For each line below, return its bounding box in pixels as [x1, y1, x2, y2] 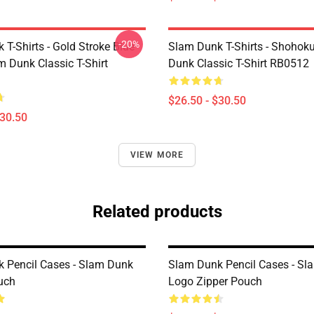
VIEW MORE [130, 150, 184, 160]
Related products [92, 202, 222, 221]
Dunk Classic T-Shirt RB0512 [168, 57, 309, 70]
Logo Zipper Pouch [168, 275, 262, 288]
